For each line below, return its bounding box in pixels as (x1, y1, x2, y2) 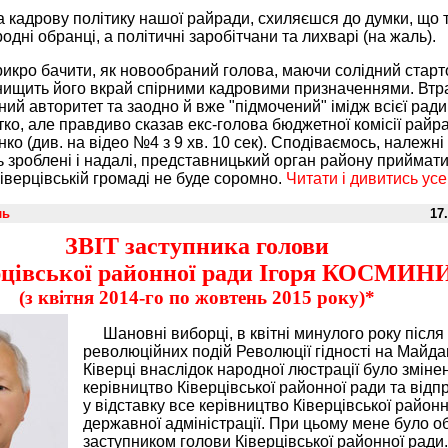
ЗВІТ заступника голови (64, 233, 329, 260)
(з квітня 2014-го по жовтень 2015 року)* (18, 287, 375, 309)
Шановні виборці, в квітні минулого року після (103, 325, 444, 343)
